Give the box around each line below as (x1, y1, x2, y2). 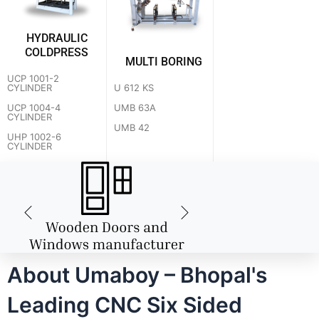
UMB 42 (114, 121, 150, 133)
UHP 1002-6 (7, 131, 61, 143)
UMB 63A (114, 101, 156, 113)
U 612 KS (114, 81, 154, 93)
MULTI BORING (125, 54, 202, 68)
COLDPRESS (25, 46, 88, 60)
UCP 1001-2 (7, 73, 59, 85)
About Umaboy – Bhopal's (7, 262, 267, 288)
